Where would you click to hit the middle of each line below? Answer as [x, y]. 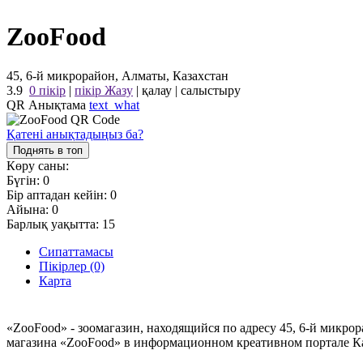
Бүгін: [25, 181]
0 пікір [47, 91]
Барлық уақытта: [54, 224]
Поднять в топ [48, 151]
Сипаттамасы [76, 252]
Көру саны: [38, 166]
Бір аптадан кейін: [58, 195]
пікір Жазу [104, 91]
